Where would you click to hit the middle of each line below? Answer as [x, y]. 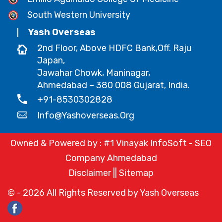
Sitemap [136, 173]
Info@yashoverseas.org [86, 115]
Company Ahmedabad [111, 158]
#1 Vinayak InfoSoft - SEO [158, 143]
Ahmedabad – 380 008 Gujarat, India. [113, 85]
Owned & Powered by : [57, 143]
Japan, [51, 60]
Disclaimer [90, 173]
